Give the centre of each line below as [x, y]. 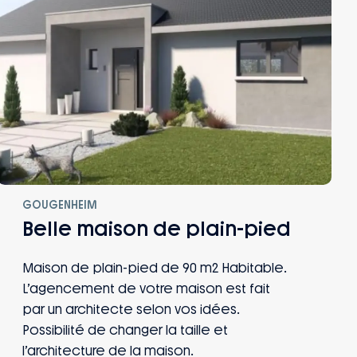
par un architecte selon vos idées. [131, 310]
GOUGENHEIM [60, 206]
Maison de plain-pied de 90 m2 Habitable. [155, 269]
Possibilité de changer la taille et [125, 331]
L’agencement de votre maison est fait [146, 289]
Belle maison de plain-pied [157, 229]
